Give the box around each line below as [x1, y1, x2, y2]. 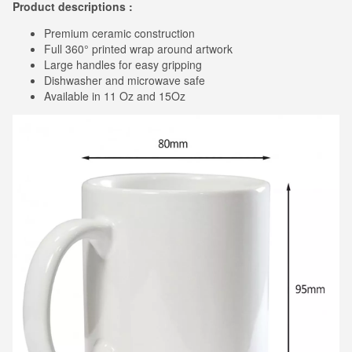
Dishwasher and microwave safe [44, 72, 205, 89]
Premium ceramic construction [44, 25, 195, 42]
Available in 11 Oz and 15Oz [44, 88, 185, 104]
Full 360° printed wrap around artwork [44, 41, 233, 57]
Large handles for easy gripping [44, 57, 202, 73]
